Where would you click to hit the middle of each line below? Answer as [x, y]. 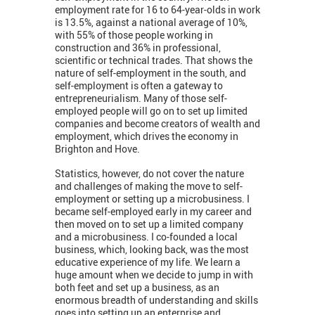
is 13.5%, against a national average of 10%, [151, 22]
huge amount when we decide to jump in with [154, 275]
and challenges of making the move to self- [149, 186]
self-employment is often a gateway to [139, 86]
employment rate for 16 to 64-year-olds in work [157, 10]
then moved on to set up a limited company [149, 224]
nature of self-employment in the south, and [150, 73]
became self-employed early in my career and [153, 212]
